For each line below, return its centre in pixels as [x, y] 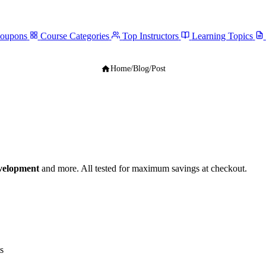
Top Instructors [150, 36]
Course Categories [75, 36]
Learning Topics [222, 36]
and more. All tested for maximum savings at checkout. [143, 168]
